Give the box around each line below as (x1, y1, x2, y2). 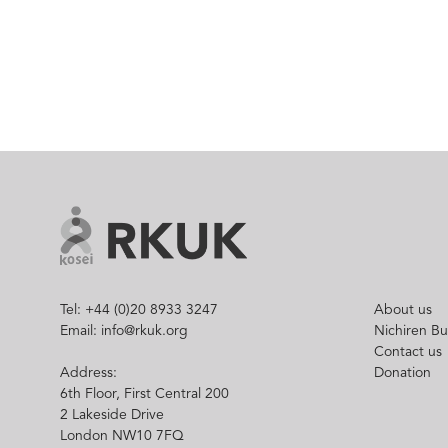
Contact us (373, 344, 442, 359)
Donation (373, 365, 431, 380)
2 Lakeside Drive (60, 407, 164, 422)
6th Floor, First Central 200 (60, 386, 229, 401)
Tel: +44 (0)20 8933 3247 (60, 302, 218, 317)
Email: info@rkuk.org (60, 323, 188, 338)
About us (373, 302, 432, 317)
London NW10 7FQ (60, 428, 184, 443)
